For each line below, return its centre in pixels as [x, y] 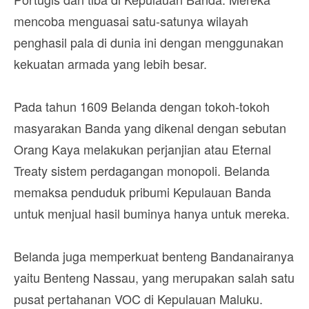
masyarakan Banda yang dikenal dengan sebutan [150, 127]
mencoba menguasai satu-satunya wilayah [131, 20]
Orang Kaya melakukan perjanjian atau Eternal [142, 149]
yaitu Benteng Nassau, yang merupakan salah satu [154, 277]
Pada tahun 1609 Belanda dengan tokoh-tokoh [142, 106]
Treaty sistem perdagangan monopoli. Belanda [142, 170]
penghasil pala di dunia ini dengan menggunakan [149, 42]
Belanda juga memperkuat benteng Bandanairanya [154, 256]
